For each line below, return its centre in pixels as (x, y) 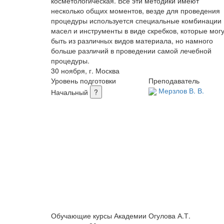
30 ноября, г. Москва (85, 70)
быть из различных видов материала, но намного (132, 40)
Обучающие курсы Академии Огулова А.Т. (121, 216)
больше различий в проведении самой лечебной (131, 50)
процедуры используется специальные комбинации (136, 20)
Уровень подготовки (83, 80)
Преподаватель (174, 80)
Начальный (69, 92)
